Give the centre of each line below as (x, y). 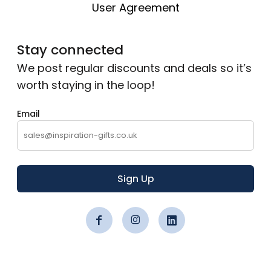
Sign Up (135, 178)
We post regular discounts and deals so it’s (134, 68)
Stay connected (70, 50)
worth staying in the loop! (86, 85)
